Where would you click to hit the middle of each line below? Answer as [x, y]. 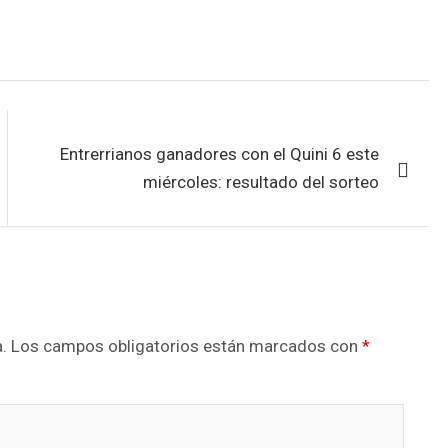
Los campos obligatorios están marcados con [186, 345]
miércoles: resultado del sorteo [261, 181]
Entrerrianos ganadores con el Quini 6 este [220, 153]
